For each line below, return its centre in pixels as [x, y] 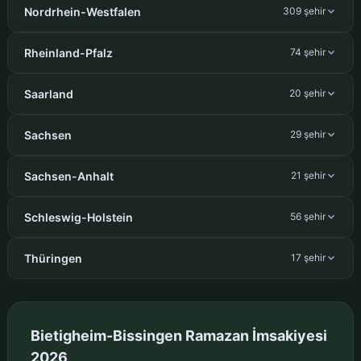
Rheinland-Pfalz [68, 52]
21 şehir [309, 176]
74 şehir [308, 52]
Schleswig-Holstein [78, 217]
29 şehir [308, 135]
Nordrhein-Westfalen [82, 11]
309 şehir [305, 11]
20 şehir [308, 93]
